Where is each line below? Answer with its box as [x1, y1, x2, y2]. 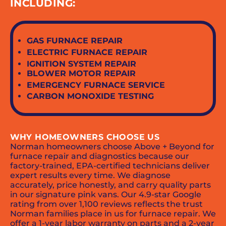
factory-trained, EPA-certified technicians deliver [10, 160, 210, 171]
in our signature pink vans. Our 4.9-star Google [10, 189, 201, 199]
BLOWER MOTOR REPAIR [27, 68, 136, 78]
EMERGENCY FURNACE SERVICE [27, 80, 165, 90]
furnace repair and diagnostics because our [10, 151, 189, 161]
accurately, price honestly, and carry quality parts [10, 180, 211, 190]
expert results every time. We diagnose [10, 170, 171, 180]
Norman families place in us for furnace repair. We [10, 208, 216, 218]
